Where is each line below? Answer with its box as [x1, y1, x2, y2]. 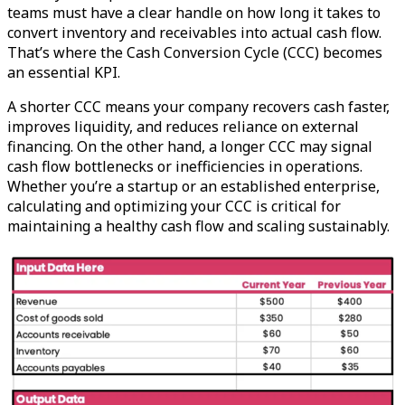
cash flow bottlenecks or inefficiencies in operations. [7, 156, 363, 176]
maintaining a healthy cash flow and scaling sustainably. [7, 216, 390, 236]
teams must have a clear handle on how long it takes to [7, 3, 381, 23]
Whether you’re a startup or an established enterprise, [7, 176, 380, 196]
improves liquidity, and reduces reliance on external [7, 117, 359, 137]
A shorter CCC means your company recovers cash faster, [7, 97, 390, 117]
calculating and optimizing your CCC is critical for [7, 196, 341, 216]
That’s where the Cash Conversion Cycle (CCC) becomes [7, 42, 382, 62]
